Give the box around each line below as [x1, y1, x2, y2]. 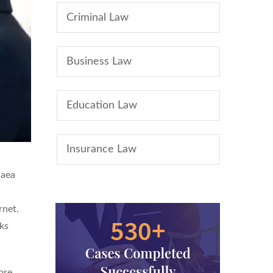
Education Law [66, 100, 137, 111]
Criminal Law [66, 12, 129, 23]
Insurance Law [66, 144, 136, 155]
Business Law [66, 56, 132, 67]
